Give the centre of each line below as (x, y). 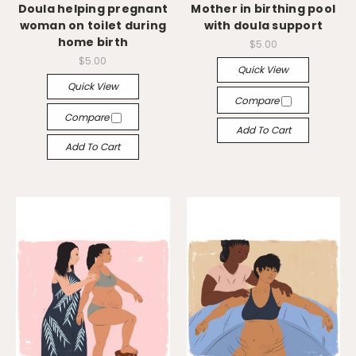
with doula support (263, 25)
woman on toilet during (93, 25)
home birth (93, 42)
